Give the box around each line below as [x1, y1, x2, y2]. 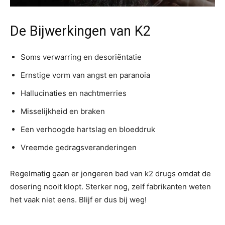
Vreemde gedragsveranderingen [21, 143, 137, 153]
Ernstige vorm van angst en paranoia [21, 70, 150, 80]
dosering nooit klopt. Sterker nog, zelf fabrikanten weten [10, 182, 211, 192]
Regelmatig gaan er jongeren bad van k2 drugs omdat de [10, 169, 211, 179]
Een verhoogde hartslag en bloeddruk [21, 125, 155, 135]
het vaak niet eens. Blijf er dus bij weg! [10, 195, 147, 205]
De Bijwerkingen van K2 [10, 23, 151, 40]
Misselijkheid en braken [21, 106, 105, 117]
